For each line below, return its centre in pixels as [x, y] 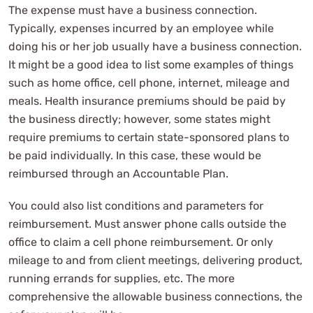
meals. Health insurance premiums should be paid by [147, 101]
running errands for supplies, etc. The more [122, 278]
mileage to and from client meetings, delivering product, [155, 260]
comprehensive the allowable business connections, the [155, 296]
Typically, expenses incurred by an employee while [141, 28]
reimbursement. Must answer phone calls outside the [147, 224]
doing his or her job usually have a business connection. [155, 46]
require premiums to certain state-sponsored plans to [149, 137]
